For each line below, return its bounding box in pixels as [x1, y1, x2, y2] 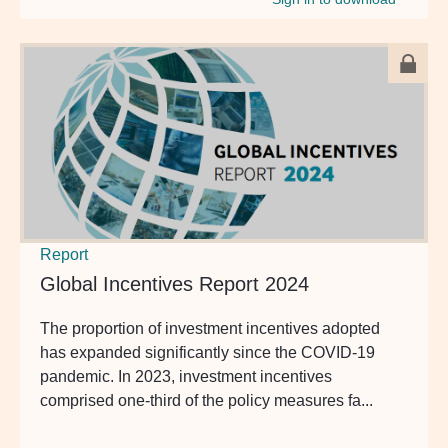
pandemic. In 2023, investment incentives [40, 367, 332, 385]
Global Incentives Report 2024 [40, 272, 309, 295]
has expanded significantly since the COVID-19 [40, 343, 375, 361]
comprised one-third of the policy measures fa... [40, 391, 373, 409]
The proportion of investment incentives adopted [40, 319, 380, 337]
